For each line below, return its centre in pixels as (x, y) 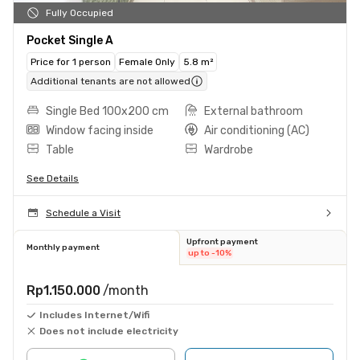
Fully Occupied (80, 12)
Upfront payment (222, 241)
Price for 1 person (71, 61)
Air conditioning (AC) (257, 130)
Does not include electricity (109, 331)
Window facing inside (100, 130)
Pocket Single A (70, 40)
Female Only (147, 61)
